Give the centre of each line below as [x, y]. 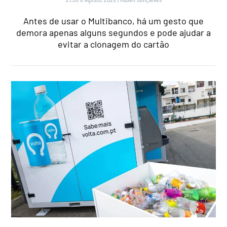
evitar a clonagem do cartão [113, 44]
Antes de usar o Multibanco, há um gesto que [113, 21]
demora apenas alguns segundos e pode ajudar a [113, 33]
